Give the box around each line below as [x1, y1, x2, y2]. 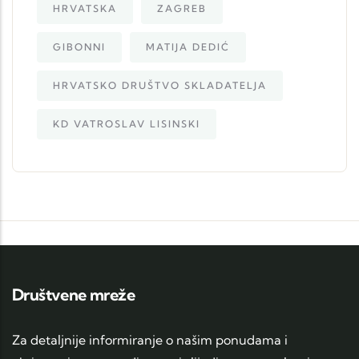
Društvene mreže [12, 284, 135, 305]
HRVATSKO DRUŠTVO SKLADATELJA [53, 79, 267, 91]
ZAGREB [157, 2, 207, 14]
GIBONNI [53, 40, 106, 53]
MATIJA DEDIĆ [146, 40, 230, 53]
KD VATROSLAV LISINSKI [53, 117, 200, 130]
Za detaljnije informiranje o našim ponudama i [12, 331, 288, 348]
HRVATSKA [53, 2, 117, 14]
